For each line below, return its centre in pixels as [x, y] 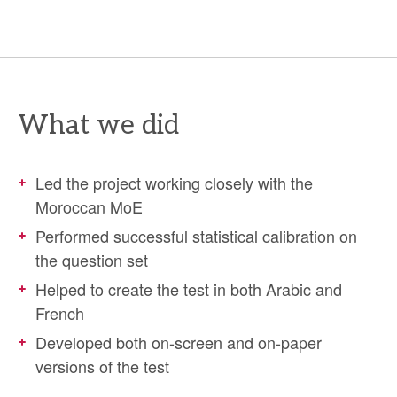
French [60, 313]
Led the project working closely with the [174, 183]
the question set [92, 260]
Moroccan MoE [89, 206]
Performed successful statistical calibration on [196, 236]
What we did [98, 126]
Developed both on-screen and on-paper [179, 342]
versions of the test [102, 366]
